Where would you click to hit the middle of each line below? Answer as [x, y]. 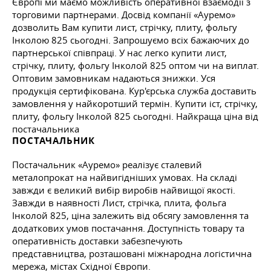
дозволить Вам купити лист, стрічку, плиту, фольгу [125, 27]
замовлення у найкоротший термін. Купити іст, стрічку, [135, 103]
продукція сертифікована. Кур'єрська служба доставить [134, 90]
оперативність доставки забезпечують [97, 240]
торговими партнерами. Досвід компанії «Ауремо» [124, 14]
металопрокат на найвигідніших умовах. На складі [125, 177]
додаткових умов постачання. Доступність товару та [128, 228]
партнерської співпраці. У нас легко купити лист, [119, 52]
